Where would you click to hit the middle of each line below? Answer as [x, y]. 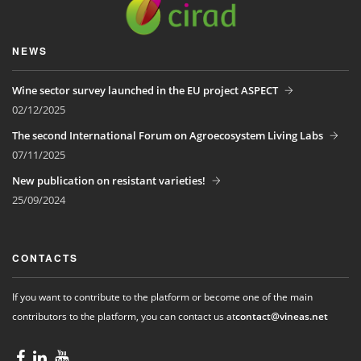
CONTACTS [45, 258]
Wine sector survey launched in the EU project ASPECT [145, 90]
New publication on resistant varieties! [109, 180]
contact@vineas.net [282, 316]
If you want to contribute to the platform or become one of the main [162, 297]
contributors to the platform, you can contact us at [124, 316]
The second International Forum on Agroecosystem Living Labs [168, 135]
